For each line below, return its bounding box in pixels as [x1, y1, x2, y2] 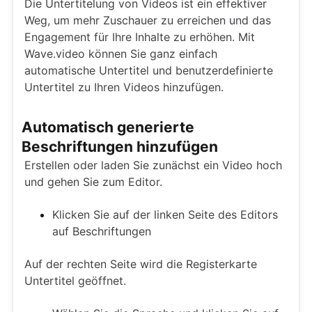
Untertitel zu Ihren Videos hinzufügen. [24, 80, 224, 94]
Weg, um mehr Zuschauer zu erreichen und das [24, 13, 271, 27]
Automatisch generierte [22, 118, 194, 136]
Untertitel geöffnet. [24, 274, 126, 288]
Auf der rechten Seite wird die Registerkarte [24, 257, 257, 271]
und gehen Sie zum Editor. [24, 175, 162, 189]
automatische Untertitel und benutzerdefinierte [24, 63, 273, 77]
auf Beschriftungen [52, 224, 151, 238]
